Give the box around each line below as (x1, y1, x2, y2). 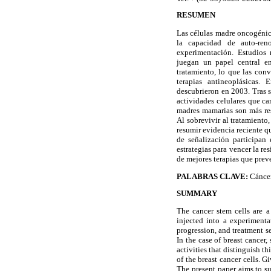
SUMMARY (177, 189, 217, 198)
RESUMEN (177, 11, 215, 20)
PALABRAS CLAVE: (177, 171, 250, 181)
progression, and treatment (177, 226, 264, 235)
